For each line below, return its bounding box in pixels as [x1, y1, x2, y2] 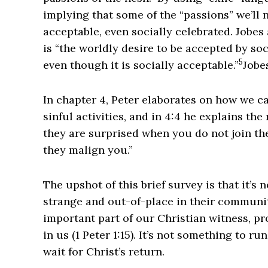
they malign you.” [43, 143, 133, 157]
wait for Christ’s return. [43, 245, 165, 259]
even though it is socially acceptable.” [43, 58, 239, 72]
